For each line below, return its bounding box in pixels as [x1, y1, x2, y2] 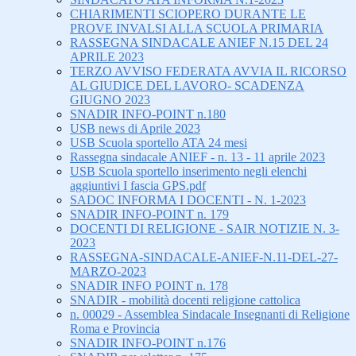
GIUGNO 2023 [70, 93, 150, 107]
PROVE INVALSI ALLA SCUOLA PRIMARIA [70, 21, 323, 36]
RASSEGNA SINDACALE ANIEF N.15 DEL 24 [70, 36, 328, 50]
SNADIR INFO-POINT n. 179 [70, 207, 229, 222]
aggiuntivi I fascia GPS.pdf [70, 179, 206, 193]
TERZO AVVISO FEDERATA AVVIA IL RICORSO [70, 64, 346, 79]
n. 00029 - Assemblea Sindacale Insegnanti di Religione [70, 308, 350, 322]
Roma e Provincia [70, 322, 160, 336]
